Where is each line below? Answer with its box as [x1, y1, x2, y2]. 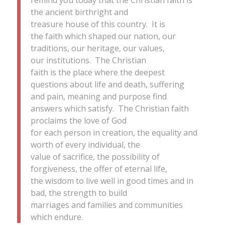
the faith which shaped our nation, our [30, 30, 176, 42]
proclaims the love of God [30, 115, 127, 126]
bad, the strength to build [30, 187, 127, 198]
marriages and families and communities [30, 199, 183, 210]
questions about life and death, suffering [30, 78, 184, 90]
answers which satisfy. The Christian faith [30, 102, 189, 114]
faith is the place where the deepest [30, 66, 165, 78]
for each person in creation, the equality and [30, 127, 197, 138]
